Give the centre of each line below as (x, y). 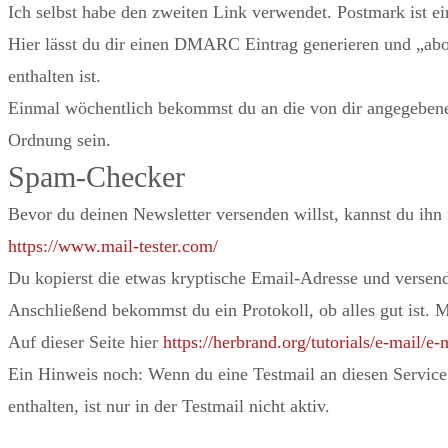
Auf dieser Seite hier (85, 342)
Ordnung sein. (59, 140)
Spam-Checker (96, 176)
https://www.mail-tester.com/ (113, 246)
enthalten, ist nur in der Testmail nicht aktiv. (169, 406)
